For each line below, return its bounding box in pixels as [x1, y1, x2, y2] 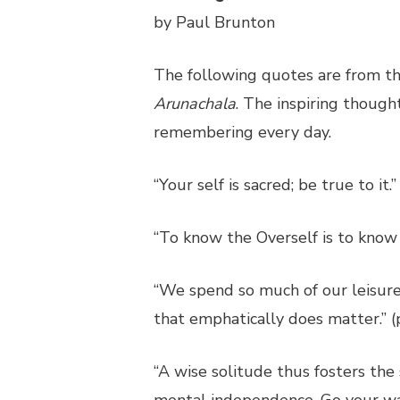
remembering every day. [154, 121, 331, 143]
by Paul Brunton [154, 12, 275, 33]
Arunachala [154, 93, 236, 114]
